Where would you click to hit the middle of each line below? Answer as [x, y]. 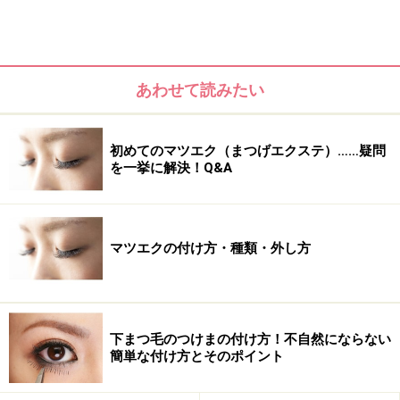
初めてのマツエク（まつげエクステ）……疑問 [248, 150]
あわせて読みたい [200, 90]
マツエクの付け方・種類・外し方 [210, 249]
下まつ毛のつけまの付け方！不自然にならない [250, 339]
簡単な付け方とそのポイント [197, 356]
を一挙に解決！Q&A [171, 167]
